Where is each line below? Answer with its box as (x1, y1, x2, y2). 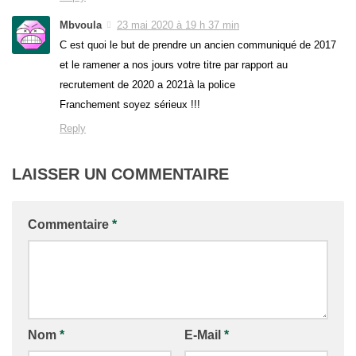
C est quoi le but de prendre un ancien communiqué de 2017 (60, 39, 336, 51)
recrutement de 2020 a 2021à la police (60, 79, 235, 91)
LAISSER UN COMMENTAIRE (12, 165, 229, 183)
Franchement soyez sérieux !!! (60, 99, 200, 110)
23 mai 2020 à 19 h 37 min (117, 18, 239, 31)
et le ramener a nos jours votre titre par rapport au (60, 59, 288, 71)
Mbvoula (60, 18, 102, 31)
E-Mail (184, 328, 224, 342)
